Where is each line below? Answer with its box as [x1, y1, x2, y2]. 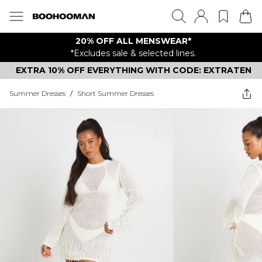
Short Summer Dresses [77, 89, 154, 98]
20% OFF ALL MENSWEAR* [75, 36, 191, 46]
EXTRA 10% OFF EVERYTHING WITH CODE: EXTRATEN [15, 65, 251, 75]
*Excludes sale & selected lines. [71, 48, 196, 58]
